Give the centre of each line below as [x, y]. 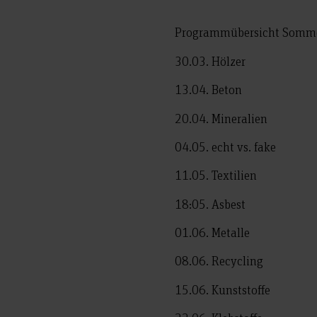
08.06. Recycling [219, 261]
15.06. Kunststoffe [223, 289]
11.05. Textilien [216, 175]
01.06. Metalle [213, 232]
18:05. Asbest [211, 203]
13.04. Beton [209, 90]
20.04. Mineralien [221, 118]
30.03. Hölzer [211, 60]
